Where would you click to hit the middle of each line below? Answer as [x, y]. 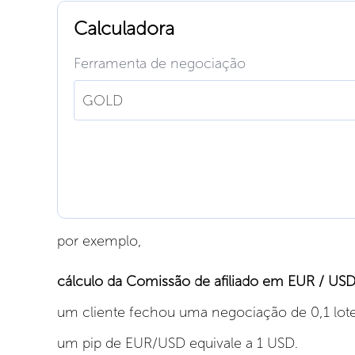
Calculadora [124, 28]
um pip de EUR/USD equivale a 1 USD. [177, 343]
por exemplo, [99, 241]
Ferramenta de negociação [160, 63]
